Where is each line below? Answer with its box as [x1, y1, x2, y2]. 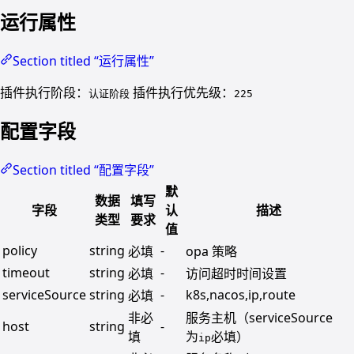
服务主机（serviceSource [186, 309, 333, 327]
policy [2, 242, 37, 260]
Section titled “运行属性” [13, 51, 154, 70]
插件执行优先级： [130, 83, 234, 101]
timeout [2, 264, 50, 282]
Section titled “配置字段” [13, 161, 154, 179]
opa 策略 [186, 243, 237, 261]
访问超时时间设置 [186, 265, 287, 283]
